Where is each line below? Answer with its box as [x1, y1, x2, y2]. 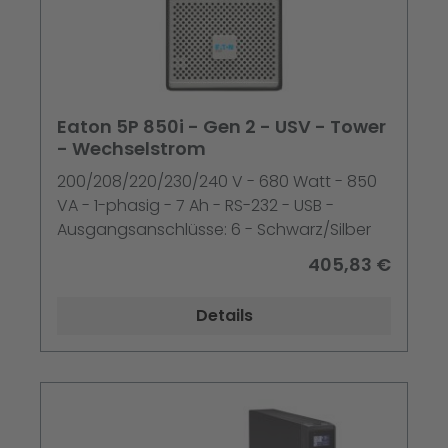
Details [195, 304, 253, 328]
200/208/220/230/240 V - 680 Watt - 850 [57, 170, 377, 194]
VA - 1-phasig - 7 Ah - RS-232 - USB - [57, 194, 334, 218]
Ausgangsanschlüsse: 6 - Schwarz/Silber [57, 218, 371, 242]
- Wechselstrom [57, 136, 206, 162]
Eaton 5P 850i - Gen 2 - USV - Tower [57, 114, 386, 140]
